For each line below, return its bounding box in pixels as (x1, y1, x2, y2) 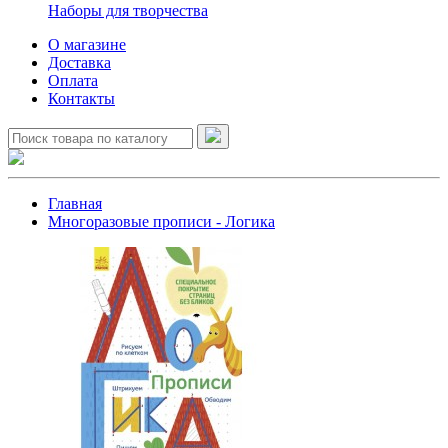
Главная (48, 195, 102, 212)
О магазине (48, 36, 126, 53)
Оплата (48, 72, 98, 89)
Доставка (48, 54, 111, 71)
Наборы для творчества (48, 2, 208, 19)
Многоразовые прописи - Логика (48, 213, 275, 230)
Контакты (48, 90, 115, 107)
